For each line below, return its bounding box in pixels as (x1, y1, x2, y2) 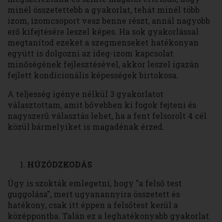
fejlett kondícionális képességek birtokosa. (7, 70, 178, 81)
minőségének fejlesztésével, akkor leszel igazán (7, 59, 199, 70)
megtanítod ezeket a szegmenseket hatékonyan (7, 37, 199, 48)
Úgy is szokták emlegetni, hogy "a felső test (7, 178, 182, 189)
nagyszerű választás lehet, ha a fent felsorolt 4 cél (7, 111, 207, 121)
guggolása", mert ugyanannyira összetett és (7, 189, 180, 200)
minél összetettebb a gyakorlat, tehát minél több (7, 4, 200, 15)
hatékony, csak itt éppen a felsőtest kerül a (7, 200, 178, 211)
